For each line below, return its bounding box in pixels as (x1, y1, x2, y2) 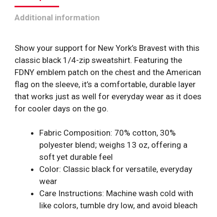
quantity (86, 19, 116, 29)
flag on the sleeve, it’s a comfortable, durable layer (15, 79, 196, 89)
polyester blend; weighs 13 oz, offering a (39, 140, 187, 150)
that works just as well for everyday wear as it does (15, 91, 201, 101)
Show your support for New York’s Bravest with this (15, 43, 200, 53)
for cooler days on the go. (15, 103, 108, 113)
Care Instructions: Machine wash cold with (39, 188, 193, 198)
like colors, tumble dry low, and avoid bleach (39, 201, 198, 210)
